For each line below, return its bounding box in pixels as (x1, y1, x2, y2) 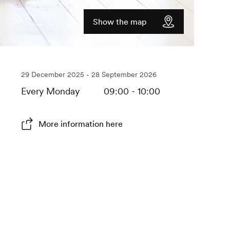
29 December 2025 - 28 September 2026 (21, 70, 157, 80)
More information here (38, 119, 123, 129)
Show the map (93, 16, 147, 27)
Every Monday (21, 85, 80, 98)
